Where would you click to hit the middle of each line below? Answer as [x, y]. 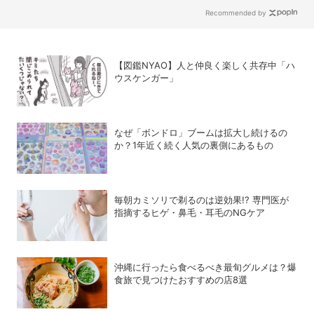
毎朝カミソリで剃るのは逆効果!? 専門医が [202, 200]
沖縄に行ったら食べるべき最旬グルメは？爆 [206, 267]
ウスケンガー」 [146, 78]
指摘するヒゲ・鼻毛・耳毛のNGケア [190, 213]
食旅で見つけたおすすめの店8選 [181, 280]
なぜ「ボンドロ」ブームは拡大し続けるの [201, 133]
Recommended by [236, 13]
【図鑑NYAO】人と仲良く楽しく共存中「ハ [205, 66]
